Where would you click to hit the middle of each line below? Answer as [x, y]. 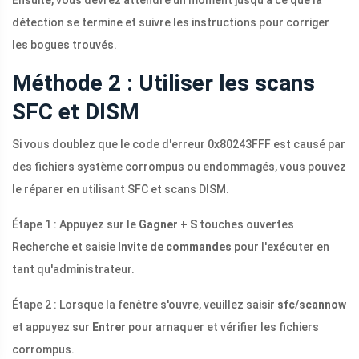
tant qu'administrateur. [73, 270]
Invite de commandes [175, 247]
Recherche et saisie [65, 247]
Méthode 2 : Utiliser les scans [163, 83]
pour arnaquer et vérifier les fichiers [222, 327]
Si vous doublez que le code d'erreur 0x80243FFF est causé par [179, 145]
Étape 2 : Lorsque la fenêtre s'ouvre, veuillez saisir [145, 305]
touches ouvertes [246, 225]
